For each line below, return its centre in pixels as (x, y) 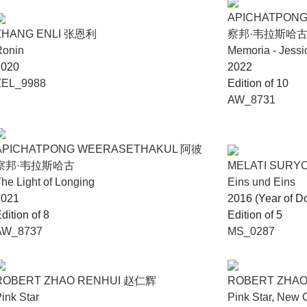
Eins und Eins (261, 182)
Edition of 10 (258, 83)
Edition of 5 (255, 215)
